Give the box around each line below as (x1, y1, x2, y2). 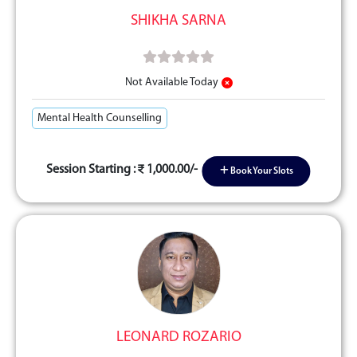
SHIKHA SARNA (131, 14, 226, 29)
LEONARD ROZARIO (116, 330, 241, 345)
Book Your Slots (228, 167, 293, 176)
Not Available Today (124, 76, 218, 88)
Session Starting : (46, 163, 139, 176)
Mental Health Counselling (37, 112, 162, 124)
